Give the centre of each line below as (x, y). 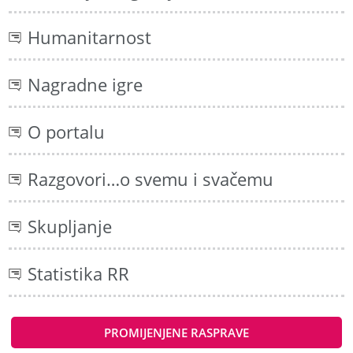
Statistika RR (79, 273)
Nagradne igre (85, 84)
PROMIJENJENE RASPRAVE (176, 332)
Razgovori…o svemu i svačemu (151, 179)
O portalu (67, 132)
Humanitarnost (90, 37)
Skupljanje (70, 226)
